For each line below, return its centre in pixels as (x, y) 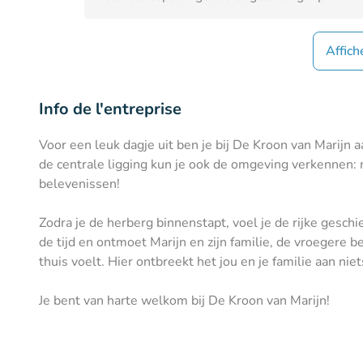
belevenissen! (79, 184)
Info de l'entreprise (110, 109)
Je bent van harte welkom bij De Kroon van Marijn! (184, 300)
